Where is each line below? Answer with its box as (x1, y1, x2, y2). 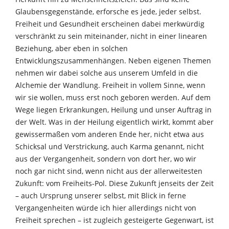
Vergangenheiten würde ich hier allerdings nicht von (15, 202, 196, 213)
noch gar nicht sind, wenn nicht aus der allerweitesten (15, 166, 202, 176)
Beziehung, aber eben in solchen (15, 43, 128, 53)
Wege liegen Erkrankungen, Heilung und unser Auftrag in (15, 104, 212, 114)
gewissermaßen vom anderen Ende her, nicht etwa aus (15, 129, 204, 139)
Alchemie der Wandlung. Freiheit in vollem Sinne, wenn (15, 80, 205, 90)
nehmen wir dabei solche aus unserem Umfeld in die (15, 67, 198, 78)
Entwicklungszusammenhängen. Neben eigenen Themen (15, 55, 211, 65)
